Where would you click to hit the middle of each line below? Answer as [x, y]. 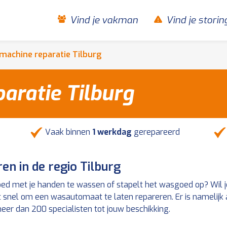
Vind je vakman [104, 20]
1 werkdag [112, 132]
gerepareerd [157, 132]
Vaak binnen [67, 132]
